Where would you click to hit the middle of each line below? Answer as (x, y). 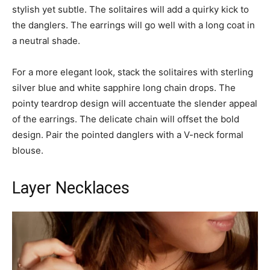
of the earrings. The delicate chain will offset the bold (126, 119)
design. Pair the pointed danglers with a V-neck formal (128, 135)
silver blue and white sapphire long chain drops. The (124, 88)
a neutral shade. (46, 41)
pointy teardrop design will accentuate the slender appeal (135, 104)
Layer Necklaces (71, 188)
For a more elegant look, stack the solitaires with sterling (133, 72)
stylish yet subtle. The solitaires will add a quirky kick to (130, 10)
